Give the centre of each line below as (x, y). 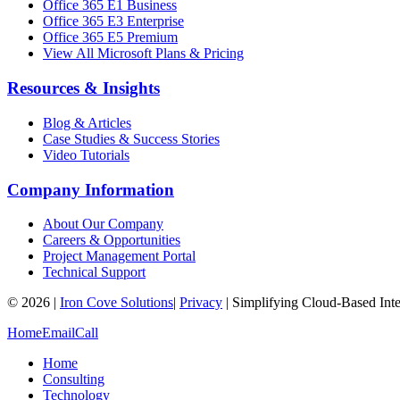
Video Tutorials (86, 154)
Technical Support (94, 272)
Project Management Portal (119, 256)
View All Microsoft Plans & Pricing (143, 54)
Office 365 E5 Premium (110, 37)
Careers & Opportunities (112, 240)
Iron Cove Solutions (117, 303)
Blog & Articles (87, 122)
